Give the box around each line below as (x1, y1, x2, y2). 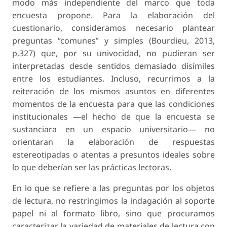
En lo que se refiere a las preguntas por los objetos (12, 182, 215, 194)
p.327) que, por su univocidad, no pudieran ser (12, 47, 215, 59)
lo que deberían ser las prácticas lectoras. (12, 161, 171, 173)
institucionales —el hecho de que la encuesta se (12, 110, 215, 122)
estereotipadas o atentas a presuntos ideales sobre (12, 148, 215, 160)
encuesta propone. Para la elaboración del (12, 9, 215, 21)
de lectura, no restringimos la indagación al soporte (12, 195, 215, 206)
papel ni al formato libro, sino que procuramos (12, 207, 215, 219)
